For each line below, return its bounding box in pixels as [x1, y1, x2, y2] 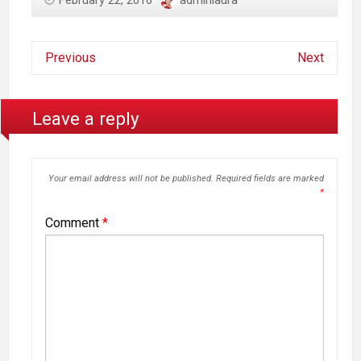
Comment [45, 214, 102, 230]
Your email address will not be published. [48, 172, 214, 184]
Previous [45, 50, 96, 66]
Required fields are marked [215, 172, 324, 184]
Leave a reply [32, 107, 140, 129]
